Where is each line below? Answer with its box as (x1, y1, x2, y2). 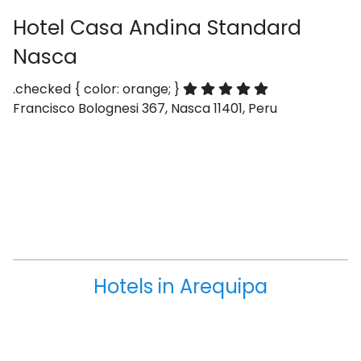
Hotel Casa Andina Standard (13, 14, 301, 42)
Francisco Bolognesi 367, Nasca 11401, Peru (13, 99, 277, 118)
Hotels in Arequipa (93, 273, 268, 300)
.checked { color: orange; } (13, 80, 183, 98)
